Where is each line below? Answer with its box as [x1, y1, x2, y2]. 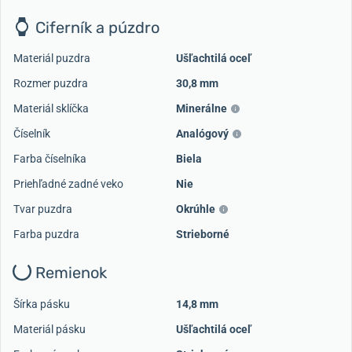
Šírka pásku [13, 298, 70, 311]
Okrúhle [176, 203, 215, 216]
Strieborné [176, 228, 229, 241]
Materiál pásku [13, 323, 86, 336]
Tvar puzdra [13, 203, 72, 216]
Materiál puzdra [13, 52, 90, 65]
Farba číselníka [13, 152, 86, 166]
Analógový [176, 127, 229, 141]
